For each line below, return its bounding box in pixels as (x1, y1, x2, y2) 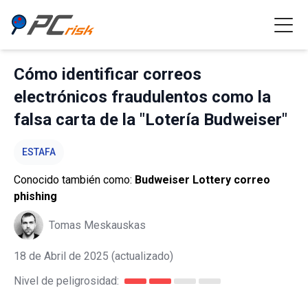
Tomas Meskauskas (49, 218, 146, 232)
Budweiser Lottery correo (135, 173, 270, 186)
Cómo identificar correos (14, 65, 201, 84)
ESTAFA (22, 146, 56, 157)
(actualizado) (109, 250, 173, 263)
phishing (14, 190, 57, 203)
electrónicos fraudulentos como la (14, 87, 271, 107)
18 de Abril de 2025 (14, 250, 109, 263)
